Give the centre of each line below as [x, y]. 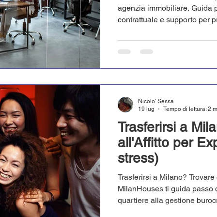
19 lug [146, 109]
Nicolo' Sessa [156, 101]
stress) [138, 158]
